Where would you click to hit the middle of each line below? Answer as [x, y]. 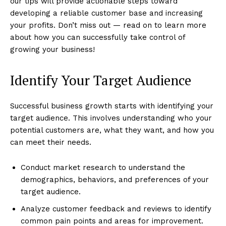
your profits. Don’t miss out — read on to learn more [108, 25]
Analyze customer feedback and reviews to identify [116, 209]
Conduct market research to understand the [103, 167]
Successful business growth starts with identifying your [112, 106]
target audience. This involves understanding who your [111, 118]
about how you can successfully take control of [98, 37]
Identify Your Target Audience [101, 80]
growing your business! [52, 49]
